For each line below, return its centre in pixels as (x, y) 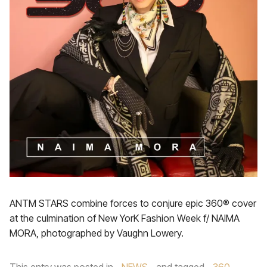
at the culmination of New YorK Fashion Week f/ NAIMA (125, 218)
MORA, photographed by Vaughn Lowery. (97, 233)
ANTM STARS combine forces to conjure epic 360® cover (133, 203)
